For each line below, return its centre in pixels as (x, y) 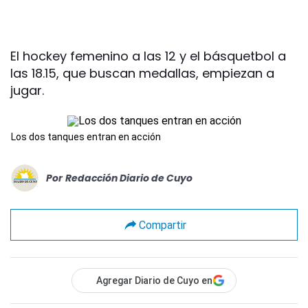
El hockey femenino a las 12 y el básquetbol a (148, 56)
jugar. (27, 90)
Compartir (162, 225)
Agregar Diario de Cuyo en (154, 280)
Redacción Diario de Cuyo (129, 178)
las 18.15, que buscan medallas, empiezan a (142, 73)
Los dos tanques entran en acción (86, 137)
